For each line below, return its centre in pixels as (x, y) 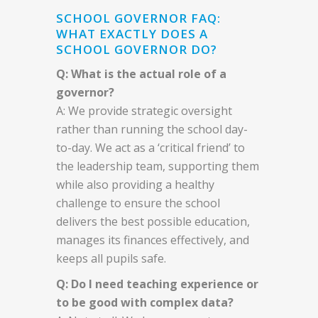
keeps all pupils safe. (111, 258)
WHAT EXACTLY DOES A (132, 33)
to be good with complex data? (145, 302)
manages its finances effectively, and (153, 240)
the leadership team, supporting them (158, 166)
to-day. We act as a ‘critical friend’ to (150, 147)
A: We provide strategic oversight (144, 110)
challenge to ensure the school (138, 203)
